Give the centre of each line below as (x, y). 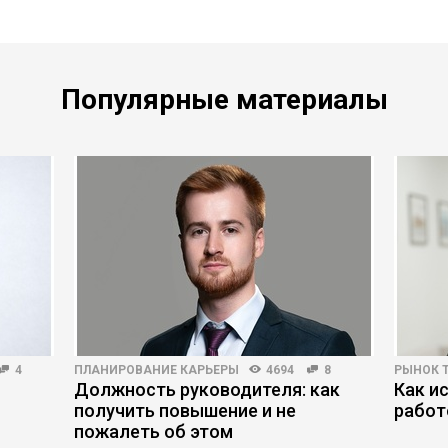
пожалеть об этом (153, 431)
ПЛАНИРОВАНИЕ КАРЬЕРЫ (156, 370)
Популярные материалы (224, 99)
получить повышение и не (185, 410)
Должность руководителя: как (207, 389)
